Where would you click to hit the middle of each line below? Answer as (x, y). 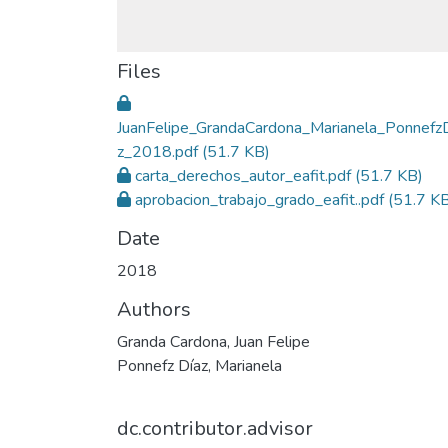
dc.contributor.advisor (215, 428)
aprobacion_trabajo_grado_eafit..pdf (259, 200)
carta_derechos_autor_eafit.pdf (243, 176)
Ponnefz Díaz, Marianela (199, 366)
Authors (154, 309)
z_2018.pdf (157, 152)
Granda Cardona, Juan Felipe (213, 342)
